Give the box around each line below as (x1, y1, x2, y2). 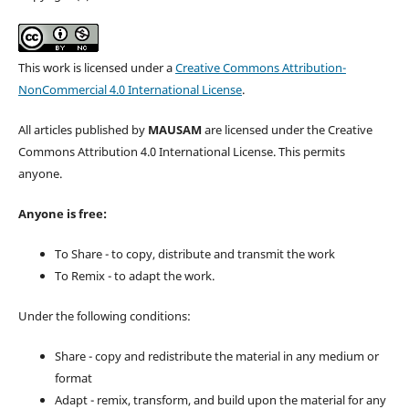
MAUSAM (147, 121, 202, 139)
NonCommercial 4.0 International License (17, 81, 242, 99)
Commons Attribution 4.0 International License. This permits (17, 143, 345, 161)
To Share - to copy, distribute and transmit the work (54, 246, 335, 263)
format (54, 370, 92, 387)
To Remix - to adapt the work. (54, 267, 215, 285)
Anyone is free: (17, 205, 107, 223)
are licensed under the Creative (201, 121, 372, 139)
